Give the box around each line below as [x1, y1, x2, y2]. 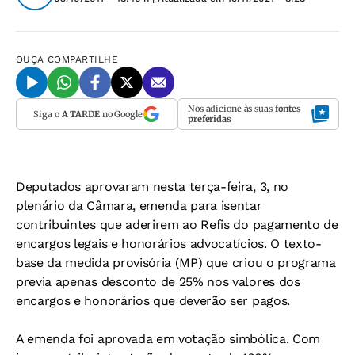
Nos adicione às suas [188, 103, 275, 114]
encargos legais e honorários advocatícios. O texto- [16, 236, 322, 251]
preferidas [188, 113, 231, 124]
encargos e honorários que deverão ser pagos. [16, 293, 290, 308]
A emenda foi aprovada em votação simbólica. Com [16, 331, 320, 346]
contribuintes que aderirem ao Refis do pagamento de [16, 217, 338, 232]
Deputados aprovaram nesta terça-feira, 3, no [16, 179, 288, 194]
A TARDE [61, 108, 100, 120]
